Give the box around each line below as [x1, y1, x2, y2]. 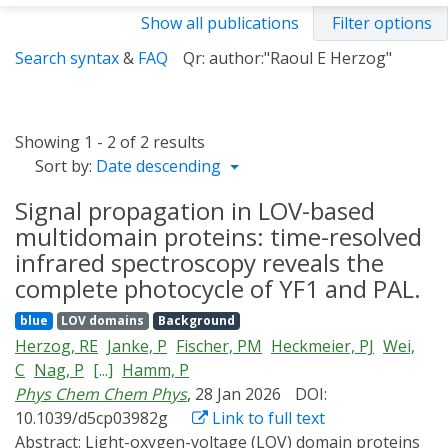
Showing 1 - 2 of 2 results [15, 131, 205, 153]
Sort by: [35, 155, 92, 177]
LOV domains [61, 312, 145, 329]
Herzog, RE [15, 335, 98, 357]
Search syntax [15, 47, 119, 69]
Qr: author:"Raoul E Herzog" [183, 47, 392, 69]
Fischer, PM [176, 335, 262, 357]
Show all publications [141, 12, 299, 34]
